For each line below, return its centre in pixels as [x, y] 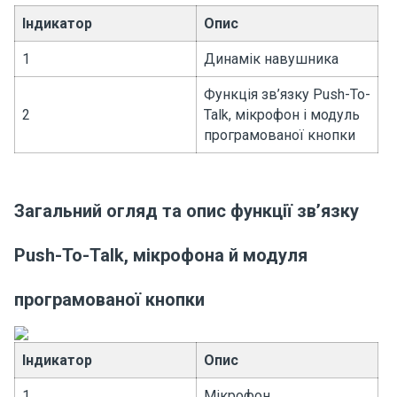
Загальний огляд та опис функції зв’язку [187, 211]
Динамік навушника [271, 59]
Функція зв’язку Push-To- [287, 94]
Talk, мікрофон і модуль [282, 115]
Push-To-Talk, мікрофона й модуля [161, 255]
